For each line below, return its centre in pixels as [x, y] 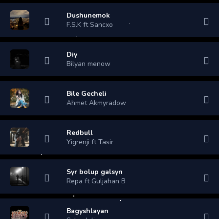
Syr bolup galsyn [95, 172]
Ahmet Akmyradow [96, 103]
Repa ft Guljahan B [96, 181]
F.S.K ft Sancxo [90, 24]
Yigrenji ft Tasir [90, 142]
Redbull [80, 132]
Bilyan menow [88, 64]
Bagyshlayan [88, 211]
